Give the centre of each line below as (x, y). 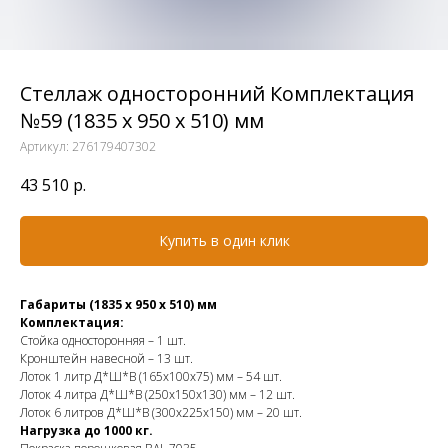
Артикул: (46, 146)
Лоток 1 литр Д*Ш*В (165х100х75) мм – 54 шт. (151, 377)
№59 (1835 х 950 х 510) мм (142, 120)
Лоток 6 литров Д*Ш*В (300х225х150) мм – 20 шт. (161, 413)
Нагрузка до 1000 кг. (86, 431)
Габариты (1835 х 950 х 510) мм (118, 305)
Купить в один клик (224, 241)
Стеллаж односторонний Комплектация (217, 93)
